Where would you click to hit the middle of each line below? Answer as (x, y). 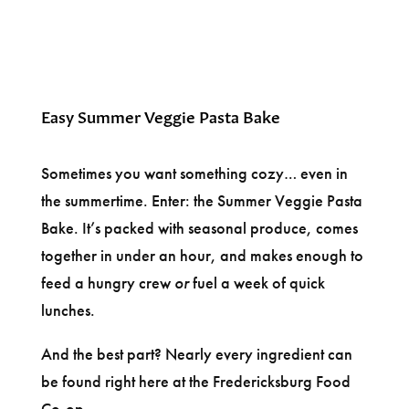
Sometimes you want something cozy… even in (194, 173)
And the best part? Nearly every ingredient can (196, 353)
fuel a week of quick (257, 282)
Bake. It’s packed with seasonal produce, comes (199, 227)
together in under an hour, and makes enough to (202, 255)
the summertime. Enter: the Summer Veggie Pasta (201, 200)
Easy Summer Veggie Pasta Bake (160, 115)
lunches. (68, 309)
